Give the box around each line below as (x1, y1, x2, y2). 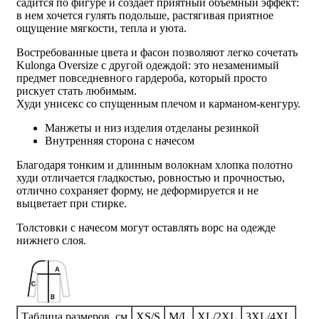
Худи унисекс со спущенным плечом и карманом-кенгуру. (16, 97, 300, 110)
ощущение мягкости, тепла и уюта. (16, 21, 187, 34)
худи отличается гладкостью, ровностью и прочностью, (16, 171, 285, 184)
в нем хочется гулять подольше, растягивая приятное (16, 9, 273, 21)
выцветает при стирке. (16, 197, 127, 209)
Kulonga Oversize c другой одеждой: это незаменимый (16, 58, 279, 71)
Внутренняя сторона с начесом (45, 134, 194, 147)
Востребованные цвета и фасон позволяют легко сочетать (16, 46, 298, 58)
